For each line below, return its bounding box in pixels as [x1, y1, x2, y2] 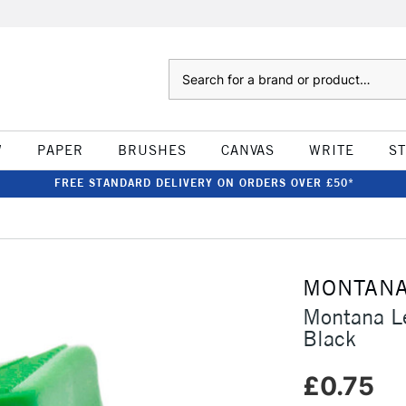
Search [168, 61, 205, 75]
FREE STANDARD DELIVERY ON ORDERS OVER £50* [53, 176, 354, 189]
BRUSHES [117, 141, 187, 159]
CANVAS [220, 141, 275, 159]
